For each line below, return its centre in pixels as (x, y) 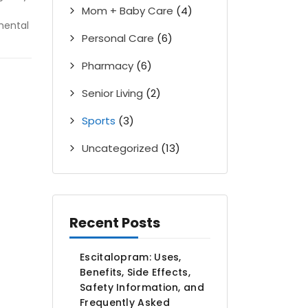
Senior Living (112, 93)
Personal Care (118, 38)
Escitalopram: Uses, (131, 257)
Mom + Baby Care (128, 10)
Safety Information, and (142, 287)
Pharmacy (108, 65)
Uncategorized (120, 148)
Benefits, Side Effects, (135, 272)
